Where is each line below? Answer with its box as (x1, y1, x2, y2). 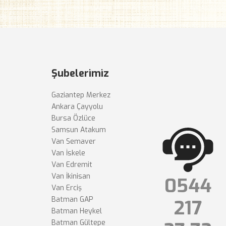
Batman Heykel (51, 206, 102, 216)
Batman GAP (51, 194, 93, 204)
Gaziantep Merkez (51, 90, 110, 100)
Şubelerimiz (51, 66, 109, 80)
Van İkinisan (51, 171, 90, 181)
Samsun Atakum (51, 125, 106, 135)
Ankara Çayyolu (51, 101, 103, 111)
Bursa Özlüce (51, 113, 95, 123)
